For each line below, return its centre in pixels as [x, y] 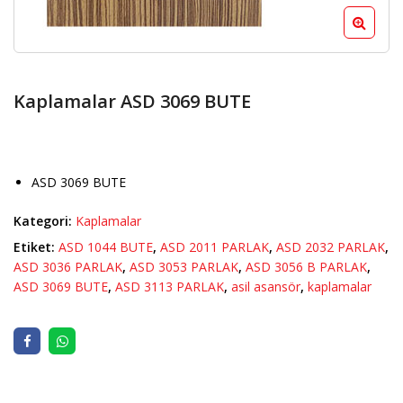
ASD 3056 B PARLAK [306, 267]
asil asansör [266, 287]
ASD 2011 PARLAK [215, 247]
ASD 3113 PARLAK [170, 287]
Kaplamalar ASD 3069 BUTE [132, 102]
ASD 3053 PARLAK [184, 267]
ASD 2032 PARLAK [331, 247]
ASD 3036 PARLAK [68, 267]
